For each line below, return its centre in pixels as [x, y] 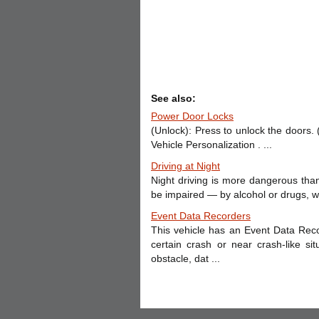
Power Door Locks [192, 116]
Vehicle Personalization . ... [211, 145]
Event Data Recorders [201, 216]
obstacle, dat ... [185, 258]
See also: [173, 98]
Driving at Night [185, 166]
